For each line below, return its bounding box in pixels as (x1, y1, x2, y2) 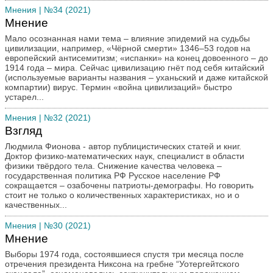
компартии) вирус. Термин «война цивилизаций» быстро (5, 82, 80, 92)
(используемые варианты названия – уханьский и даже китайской (5, 73, 268, 82)
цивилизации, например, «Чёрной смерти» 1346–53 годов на (5, 43, 250, 53)
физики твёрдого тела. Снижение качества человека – (5, 161, 97, 171)
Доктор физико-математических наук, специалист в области (5, 151, 244, 161)
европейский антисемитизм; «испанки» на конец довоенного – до (5, 53, 268, 63)
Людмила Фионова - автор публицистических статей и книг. (5, 141, 241, 151)
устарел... (5, 92, 44, 102)
